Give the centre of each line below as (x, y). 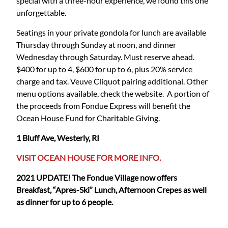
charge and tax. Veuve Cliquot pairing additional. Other (112, 81)
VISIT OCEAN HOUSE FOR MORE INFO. (89, 158)
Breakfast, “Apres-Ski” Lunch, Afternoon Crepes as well (111, 190)
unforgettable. (41, 13)
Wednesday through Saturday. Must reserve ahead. (105, 57)
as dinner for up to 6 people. (65, 202)
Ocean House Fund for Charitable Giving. (88, 118)
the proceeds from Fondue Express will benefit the (103, 106)
